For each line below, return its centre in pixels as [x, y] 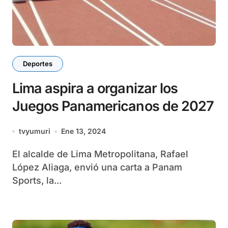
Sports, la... [37, 180]
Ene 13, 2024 [83, 131]
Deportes [38, 64]
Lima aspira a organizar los [95, 88]
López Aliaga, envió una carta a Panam [97, 167]
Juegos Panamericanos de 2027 [113, 106]
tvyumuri [35, 131]
